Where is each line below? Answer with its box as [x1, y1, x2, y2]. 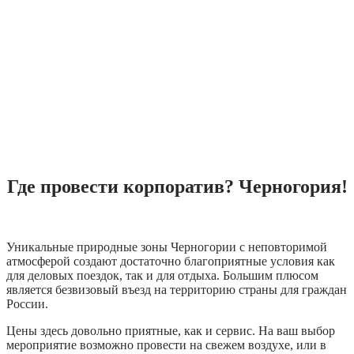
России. [6, 296, 48, 311]
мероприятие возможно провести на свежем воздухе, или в [6, 337, 326, 352]
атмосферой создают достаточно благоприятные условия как [6, 254, 335, 268]
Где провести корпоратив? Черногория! [6, 175, 348, 197]
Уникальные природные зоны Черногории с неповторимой [6, 239, 327, 254]
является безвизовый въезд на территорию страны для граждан [6, 282, 347, 296]
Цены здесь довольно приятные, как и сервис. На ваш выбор [6, 323, 335, 337]
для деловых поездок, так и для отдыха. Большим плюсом [6, 268, 318, 282]
